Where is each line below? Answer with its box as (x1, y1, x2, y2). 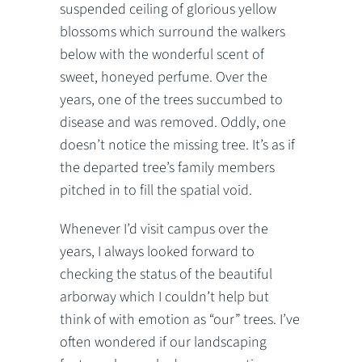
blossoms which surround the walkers (60, 21, 285, 42)
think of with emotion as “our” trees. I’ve (60, 309, 300, 330)
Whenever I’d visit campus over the (60, 218, 268, 239)
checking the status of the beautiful (60, 263, 272, 284)
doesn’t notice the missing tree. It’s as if (60, 134, 295, 155)
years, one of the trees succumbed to (60, 89, 283, 110)
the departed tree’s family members (60, 157, 275, 178)
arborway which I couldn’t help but (60, 286, 269, 307)
